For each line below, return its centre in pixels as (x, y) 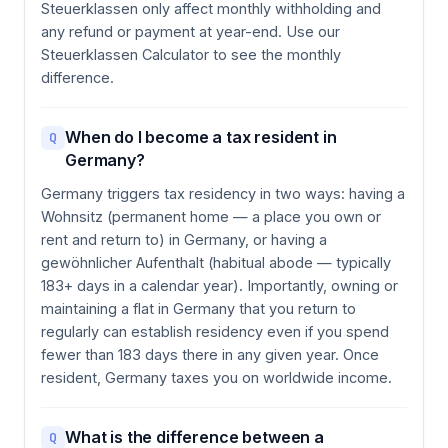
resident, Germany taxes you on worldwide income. (216, 377)
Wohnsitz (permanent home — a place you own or (211, 216)
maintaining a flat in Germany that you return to (198, 308)
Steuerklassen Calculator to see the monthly (191, 54)
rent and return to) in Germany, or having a (184, 239)
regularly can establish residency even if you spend (215, 331)
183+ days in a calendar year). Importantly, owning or (219, 285)
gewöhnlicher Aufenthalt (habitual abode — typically (216, 262)
